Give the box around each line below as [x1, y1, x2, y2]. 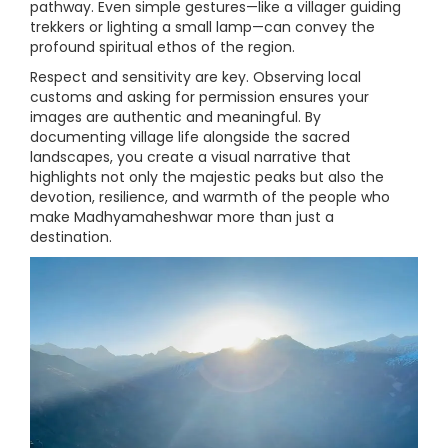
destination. [30, 227, 112, 247]
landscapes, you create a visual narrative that [30, 147, 351, 167]
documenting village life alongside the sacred [30, 127, 350, 147]
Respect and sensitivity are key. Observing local [30, 67, 361, 87]
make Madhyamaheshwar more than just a [30, 207, 334, 227]
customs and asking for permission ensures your [30, 87, 369, 107]
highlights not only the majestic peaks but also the [30, 167, 384, 187]
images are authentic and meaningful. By [30, 107, 321, 127]
